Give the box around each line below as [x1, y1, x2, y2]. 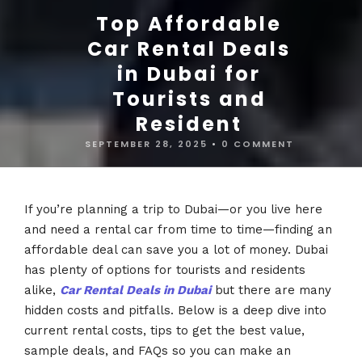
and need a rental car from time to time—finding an [24, 222, 332, 238]
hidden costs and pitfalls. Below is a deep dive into [24, 303, 326, 318]
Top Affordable [96, 10, 282, 37]
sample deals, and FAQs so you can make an [24, 343, 291, 359]
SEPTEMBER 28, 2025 [84, 137, 208, 150]
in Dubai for [117, 60, 261, 87]
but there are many [211, 283, 331, 298]
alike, [24, 283, 60, 298]
